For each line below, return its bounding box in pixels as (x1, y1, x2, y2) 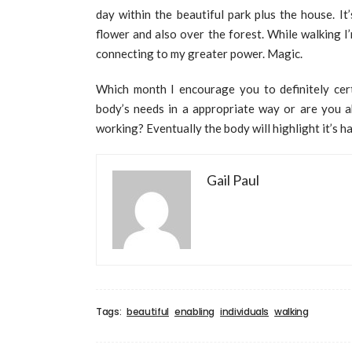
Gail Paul (207, 171, 259, 189)
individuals (220, 305, 269, 319)
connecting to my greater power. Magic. (96, 46, 302, 61)
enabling (174, 305, 215, 319)
